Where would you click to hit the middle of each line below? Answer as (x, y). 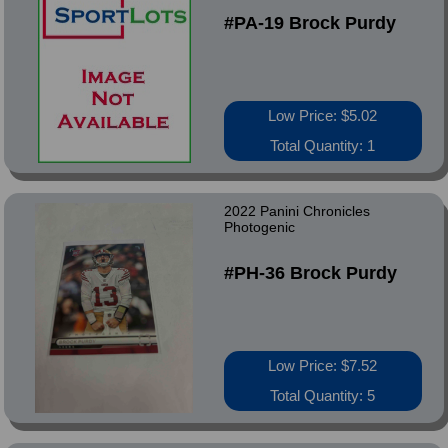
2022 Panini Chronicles (296, 211)
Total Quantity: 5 (323, 395)
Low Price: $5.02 (323, 115)
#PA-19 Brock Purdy (309, 23)
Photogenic (259, 227)
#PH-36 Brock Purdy (310, 273)
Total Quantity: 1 (323, 145)
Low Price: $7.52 (323, 365)
